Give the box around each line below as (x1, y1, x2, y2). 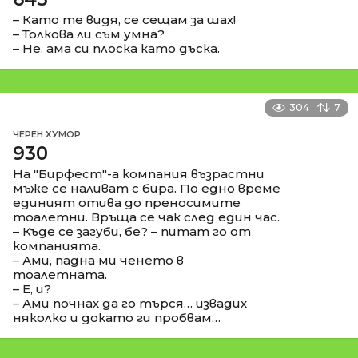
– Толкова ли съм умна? (13, 26, 165, 42)
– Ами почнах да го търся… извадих (13, 295, 247, 311)
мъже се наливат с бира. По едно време (13, 180, 280, 196)
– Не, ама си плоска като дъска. (13, 40, 220, 56)
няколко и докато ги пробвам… (13, 309, 221, 325)
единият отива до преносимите (13, 194, 241, 210)
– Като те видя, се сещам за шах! (13, 11, 236, 27)
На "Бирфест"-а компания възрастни (13, 165, 265, 181)
